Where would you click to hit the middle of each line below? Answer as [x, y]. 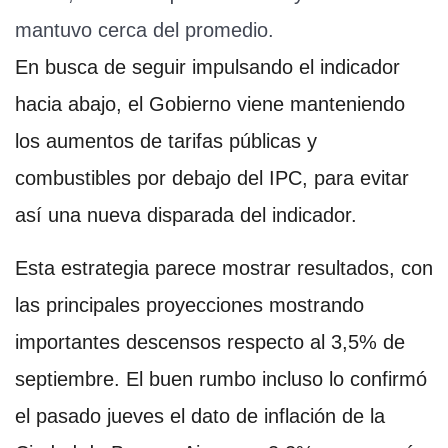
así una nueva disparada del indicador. [186, 214]
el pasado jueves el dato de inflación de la [200, 415]
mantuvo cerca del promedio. [144, 29]
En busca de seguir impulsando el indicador [207, 66]
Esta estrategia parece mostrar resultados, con [224, 267]
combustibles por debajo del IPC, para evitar [212, 177]
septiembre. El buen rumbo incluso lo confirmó [221, 378]
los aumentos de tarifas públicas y [166, 140]
